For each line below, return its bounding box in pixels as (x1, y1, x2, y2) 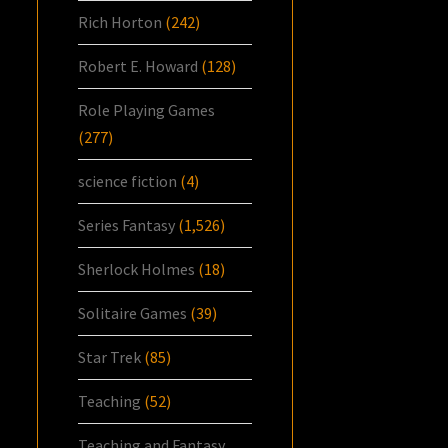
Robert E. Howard (78, 56, 199, 77)
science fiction (78, 171, 178, 192)
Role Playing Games (78, 100, 216, 121)
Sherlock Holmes (78, 259, 196, 280)
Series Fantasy (78, 215, 176, 236)
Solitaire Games (78, 303, 188, 324)
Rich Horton (78, 12, 163, 33)
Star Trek (78, 347, 142, 368)
